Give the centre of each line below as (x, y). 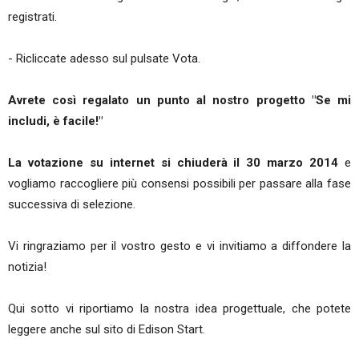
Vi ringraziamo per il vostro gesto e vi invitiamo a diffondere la (179, 246)
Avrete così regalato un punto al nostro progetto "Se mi (179, 100)
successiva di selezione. (72, 204)
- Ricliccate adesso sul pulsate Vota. (104, 58)
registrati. (32, 17)
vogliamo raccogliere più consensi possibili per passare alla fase (179, 184)
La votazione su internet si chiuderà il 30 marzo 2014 (173, 163)
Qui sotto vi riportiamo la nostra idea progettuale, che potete (179, 309)
